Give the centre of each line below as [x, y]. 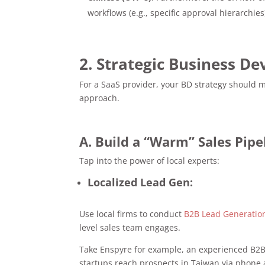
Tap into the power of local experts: [150, 160]
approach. [100, 98]
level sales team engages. [130, 227]
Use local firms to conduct [131, 214]
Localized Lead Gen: [140, 182]
